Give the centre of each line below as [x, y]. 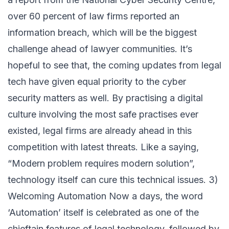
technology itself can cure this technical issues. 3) [113, 180]
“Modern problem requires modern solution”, [101, 164]
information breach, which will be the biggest [102, 33]
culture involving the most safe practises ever [103, 114]
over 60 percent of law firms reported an [94, 16]
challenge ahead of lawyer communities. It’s [100, 49]
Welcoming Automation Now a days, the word [105, 196]
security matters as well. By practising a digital [105, 98]
